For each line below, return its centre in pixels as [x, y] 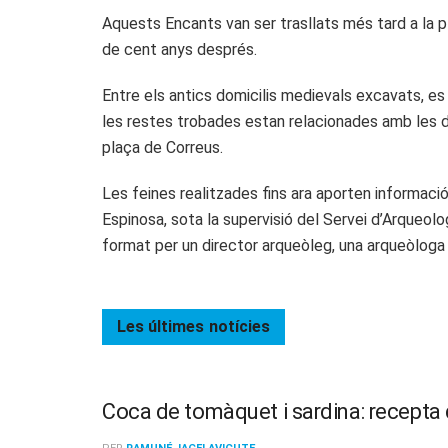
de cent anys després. [179, 49]
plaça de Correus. [162, 147]
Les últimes [160, 326]
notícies [239, 326]
